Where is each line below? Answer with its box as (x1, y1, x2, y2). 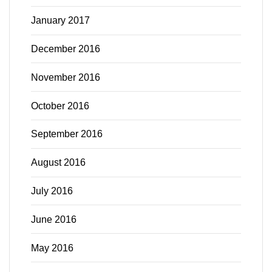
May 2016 (31, 242, 73, 253)
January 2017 (31, 15, 90, 26)
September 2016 (31, 129, 103, 140)
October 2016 (31, 100, 89, 111)
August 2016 (31, 157, 86, 168)
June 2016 (31, 214, 76, 225)
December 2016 (31, 44, 100, 55)
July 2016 (31, 185, 73, 196)
